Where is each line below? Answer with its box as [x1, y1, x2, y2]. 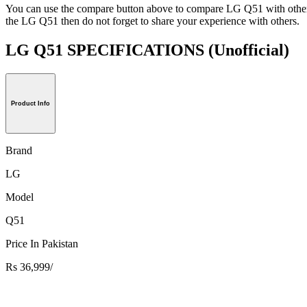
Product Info [11, 99, 50, 107]
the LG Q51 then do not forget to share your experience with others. [5, 15, 299, 27]
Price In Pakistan [5, 237, 78, 249]
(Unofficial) [208, 40, 289, 59]
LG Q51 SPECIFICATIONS [5, 40, 208, 59]
